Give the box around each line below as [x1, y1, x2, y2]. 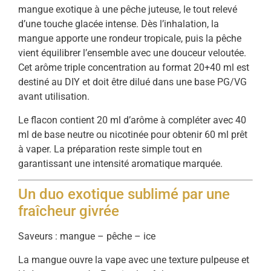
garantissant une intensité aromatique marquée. [18, 157, 223, 169]
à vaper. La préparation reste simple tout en [18, 143, 202, 155]
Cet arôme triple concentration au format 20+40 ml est [18, 62, 249, 74]
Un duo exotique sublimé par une [18, 186, 230, 203]
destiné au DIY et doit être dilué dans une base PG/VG [18, 76, 247, 88]
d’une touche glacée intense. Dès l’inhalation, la [18, 18, 219, 30]
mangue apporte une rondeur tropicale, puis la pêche [18, 33, 241, 45]
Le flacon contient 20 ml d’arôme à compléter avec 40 [18, 114, 246, 126]
